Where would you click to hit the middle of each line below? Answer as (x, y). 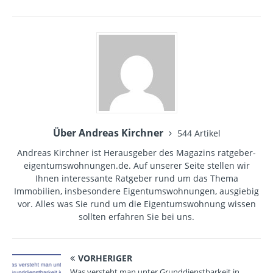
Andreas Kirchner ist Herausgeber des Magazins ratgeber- (136, 153)
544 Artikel (199, 133)
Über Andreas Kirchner (109, 133)
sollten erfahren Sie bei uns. (136, 217)
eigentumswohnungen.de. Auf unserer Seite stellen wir (136, 166)
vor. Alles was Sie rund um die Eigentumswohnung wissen (136, 204)
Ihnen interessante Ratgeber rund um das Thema (136, 179)
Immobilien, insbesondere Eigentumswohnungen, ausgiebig (136, 191)
